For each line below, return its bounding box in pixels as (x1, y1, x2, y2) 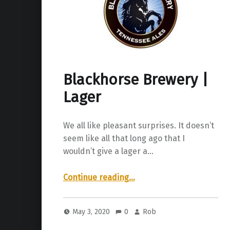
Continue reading (63, 172, 129, 183)
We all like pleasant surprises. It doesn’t (63, 121, 214, 131)
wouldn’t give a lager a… (63, 146, 154, 157)
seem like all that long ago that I (63, 133, 185, 144)
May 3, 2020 (72, 206, 112, 216)
